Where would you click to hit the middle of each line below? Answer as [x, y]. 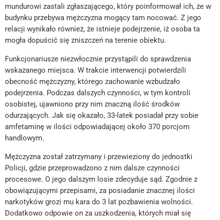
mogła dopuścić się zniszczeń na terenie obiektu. [85, 41]
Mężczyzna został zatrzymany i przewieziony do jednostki [99, 157]
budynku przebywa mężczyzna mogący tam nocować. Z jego [103, 18]
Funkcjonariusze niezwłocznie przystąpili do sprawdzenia [98, 59]
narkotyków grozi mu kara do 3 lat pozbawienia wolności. [99, 202]
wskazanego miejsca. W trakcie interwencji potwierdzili [96, 70]
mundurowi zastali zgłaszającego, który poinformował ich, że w [108, 7]
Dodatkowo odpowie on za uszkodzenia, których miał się [98, 213]
